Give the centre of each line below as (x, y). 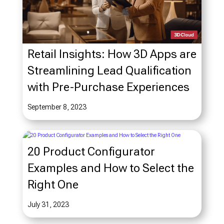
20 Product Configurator (91, 151)
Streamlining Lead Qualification (109, 70)
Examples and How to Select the (110, 168)
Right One (53, 184)
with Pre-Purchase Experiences (108, 87)
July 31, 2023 (48, 204)
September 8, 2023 (57, 107)
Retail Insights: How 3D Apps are (112, 54)
